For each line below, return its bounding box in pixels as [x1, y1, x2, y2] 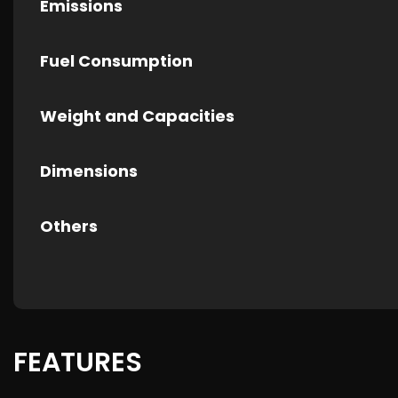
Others [40, 215, 98, 237]
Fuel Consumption [40, 50, 193, 72]
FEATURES [13, 344, 142, 381]
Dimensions [40, 160, 138, 182]
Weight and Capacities [40, 105, 235, 127]
